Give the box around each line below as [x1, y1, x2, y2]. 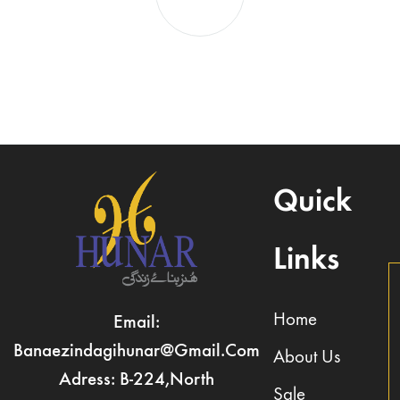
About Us [273, 345, 340, 368]
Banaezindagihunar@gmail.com [13, 338, 260, 362]
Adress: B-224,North [59, 367, 214, 391]
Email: [113, 310, 160, 334]
